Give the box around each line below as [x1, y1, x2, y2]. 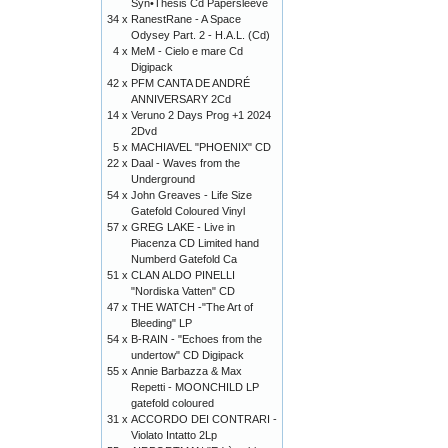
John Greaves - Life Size [131, 189, 252, 201]
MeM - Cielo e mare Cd [131, 45, 243, 57]
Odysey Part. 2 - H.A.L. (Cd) [131, 29, 270, 41]
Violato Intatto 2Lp [131, 429, 217, 441]
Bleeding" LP [131, 317, 192, 329]
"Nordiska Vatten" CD [131, 285, 235, 297]
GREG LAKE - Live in [131, 221, 235, 233]
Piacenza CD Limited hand [131, 237, 259, 249]
